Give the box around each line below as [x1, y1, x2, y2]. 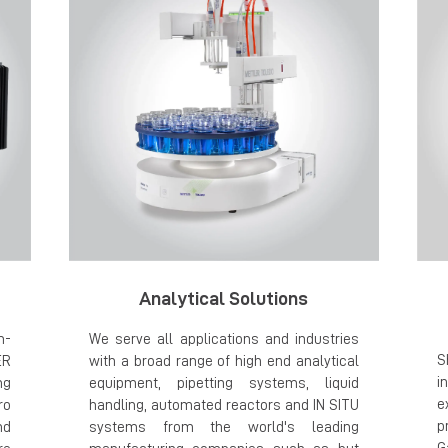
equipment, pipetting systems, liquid [88, 375, 359, 391]
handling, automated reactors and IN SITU [88, 397, 359, 413]
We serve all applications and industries [88, 331, 359, 347]
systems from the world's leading [88, 419, 359, 435]
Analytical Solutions [139, 288, 309, 308]
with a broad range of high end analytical [88, 353, 359, 369]
